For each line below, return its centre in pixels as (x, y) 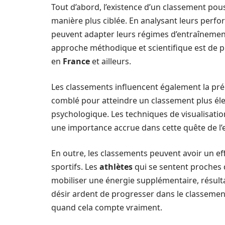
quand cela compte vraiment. (107, 207)
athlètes (116, 166)
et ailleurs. (110, 61)
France (76, 61)
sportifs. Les (75, 166)
